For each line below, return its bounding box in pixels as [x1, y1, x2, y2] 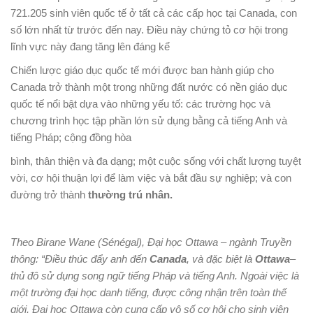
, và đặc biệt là [187, 252, 255, 265]
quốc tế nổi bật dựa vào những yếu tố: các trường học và [10, 97, 270, 110]
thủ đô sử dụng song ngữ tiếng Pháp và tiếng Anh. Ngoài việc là [10, 269, 299, 282]
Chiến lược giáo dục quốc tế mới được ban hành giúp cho [10, 64, 274, 76]
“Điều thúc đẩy [41, 252, 110, 265]
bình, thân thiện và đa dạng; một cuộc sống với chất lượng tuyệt [10, 154, 301, 167]
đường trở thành [10, 188, 88, 201]
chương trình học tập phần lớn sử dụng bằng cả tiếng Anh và [10, 114, 287, 126]
